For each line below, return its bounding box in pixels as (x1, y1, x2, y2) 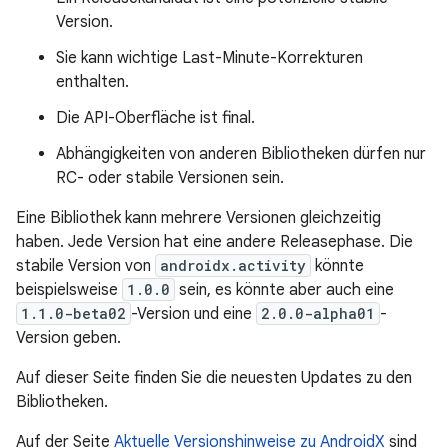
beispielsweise (16, 280, 122, 300)
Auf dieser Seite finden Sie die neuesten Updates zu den (16, 368, 412, 388)
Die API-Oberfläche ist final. (56, 108, 255, 128)
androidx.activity (160, 256, 306, 275)
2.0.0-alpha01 (261, 304, 375, 323)
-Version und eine (131, 304, 256, 324)
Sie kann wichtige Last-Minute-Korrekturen (56, 48, 363, 68)
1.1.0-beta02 (21, 304, 126, 323)
